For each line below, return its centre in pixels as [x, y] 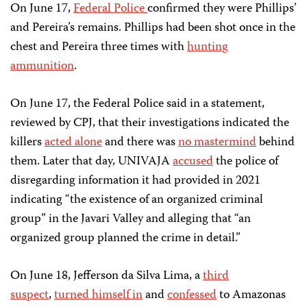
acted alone [73, 143]
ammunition [42, 66]
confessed [192, 295]
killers [27, 143]
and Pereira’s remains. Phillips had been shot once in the [153, 28]
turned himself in [98, 295]
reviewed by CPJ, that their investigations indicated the [150, 123]
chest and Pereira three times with [99, 47]
